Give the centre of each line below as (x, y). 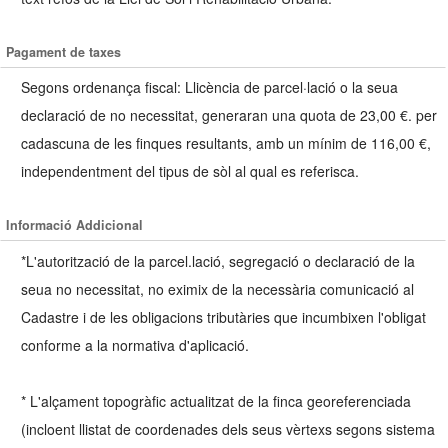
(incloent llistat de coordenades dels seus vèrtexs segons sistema (228, 428)
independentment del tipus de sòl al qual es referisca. (190, 171)
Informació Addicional (75, 224)
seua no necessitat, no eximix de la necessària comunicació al (217, 288)
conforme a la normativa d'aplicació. (135, 344)
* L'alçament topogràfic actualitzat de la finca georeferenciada (216, 400)
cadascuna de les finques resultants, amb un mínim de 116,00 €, (226, 143)
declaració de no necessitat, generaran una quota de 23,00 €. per (229, 115)
